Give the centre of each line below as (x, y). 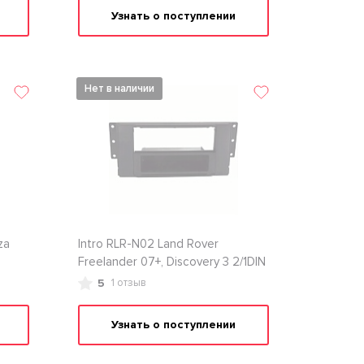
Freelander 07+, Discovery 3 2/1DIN (171, 262)
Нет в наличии (119, 89)
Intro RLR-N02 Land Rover (148, 244)
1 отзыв (128, 283)
